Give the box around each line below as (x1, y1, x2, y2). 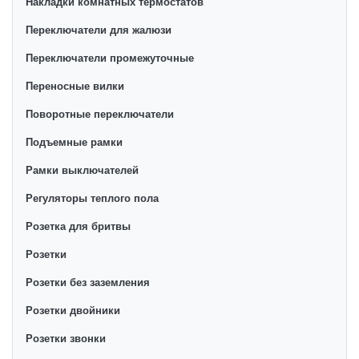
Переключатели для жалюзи (26, 23, 171, 36)
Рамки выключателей (26, 163, 139, 176)
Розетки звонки (26, 332, 106, 345)
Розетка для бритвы (26, 220, 131, 232)
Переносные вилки (26, 79, 124, 92)
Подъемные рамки (26, 135, 123, 148)
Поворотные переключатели (26, 107, 174, 120)
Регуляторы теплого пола (26, 192, 159, 204)
